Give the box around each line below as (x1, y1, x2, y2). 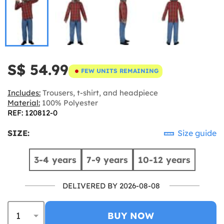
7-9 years (86, 154, 128, 165)
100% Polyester (40, 97, 98, 107)
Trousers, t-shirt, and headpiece (40, 87, 158, 97)
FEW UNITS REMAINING (81, 67, 158, 74)
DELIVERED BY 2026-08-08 (62, 180, 160, 190)
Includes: (7, 87, 40, 97)
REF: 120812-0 (7, 107, 57, 117)
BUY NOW (107, 209, 154, 221)
